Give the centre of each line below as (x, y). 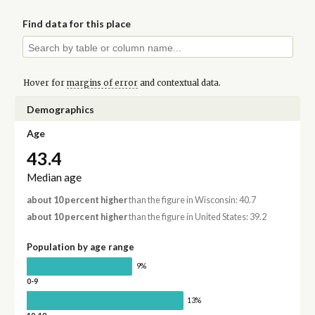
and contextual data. (179, 83)
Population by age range (80, 246)
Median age (54, 178)
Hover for (45, 83)
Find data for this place (77, 24)
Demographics (60, 109)
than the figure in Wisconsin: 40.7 (191, 200)
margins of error (102, 83)
